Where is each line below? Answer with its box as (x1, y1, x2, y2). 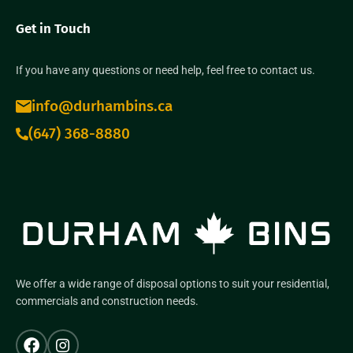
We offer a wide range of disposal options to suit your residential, (16, 277, 329, 291)
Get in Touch (16, 20, 91, 38)
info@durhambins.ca (32, 97, 173, 116)
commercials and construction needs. (16, 295, 199, 308)
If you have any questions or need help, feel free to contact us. (16, 64, 315, 77)
